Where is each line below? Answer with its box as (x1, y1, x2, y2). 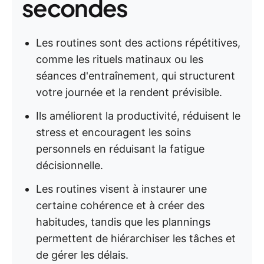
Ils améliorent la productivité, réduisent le (36, 110, 240, 122)
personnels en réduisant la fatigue (36, 143, 204, 155)
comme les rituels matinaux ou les (36, 53, 203, 65)
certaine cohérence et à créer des (36, 199, 204, 212)
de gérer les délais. (36, 249, 128, 261)
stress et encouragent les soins (36, 126, 191, 138)
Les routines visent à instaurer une (36, 183, 207, 195)
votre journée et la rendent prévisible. (36, 86, 222, 98)
